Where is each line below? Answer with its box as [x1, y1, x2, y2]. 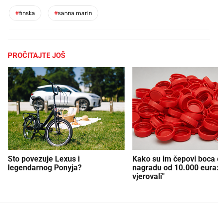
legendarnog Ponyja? [8, 163, 82, 172]
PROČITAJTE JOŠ [8, 51, 65, 60]
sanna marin [58, 9, 92, 17]
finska [19, 9, 35, 17]
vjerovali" [132, 171, 164, 181]
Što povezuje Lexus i [8, 154, 80, 163]
